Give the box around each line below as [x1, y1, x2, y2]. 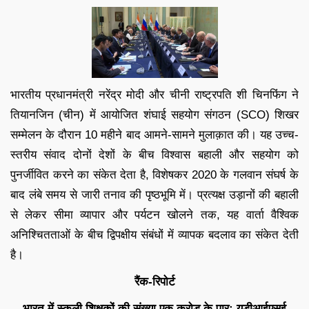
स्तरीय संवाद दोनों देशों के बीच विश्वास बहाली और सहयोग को [10, 148, 299, 161]
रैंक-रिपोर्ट [134, 275, 175, 288]
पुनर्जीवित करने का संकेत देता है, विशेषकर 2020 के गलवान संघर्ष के [10, 168, 299, 181]
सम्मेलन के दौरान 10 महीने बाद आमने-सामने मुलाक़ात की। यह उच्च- [10, 128, 299, 141]
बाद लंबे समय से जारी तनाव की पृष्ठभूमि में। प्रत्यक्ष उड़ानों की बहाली [10, 188, 299, 201]
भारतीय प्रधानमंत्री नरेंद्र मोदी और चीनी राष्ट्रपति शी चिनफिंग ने [10, 88, 299, 101]
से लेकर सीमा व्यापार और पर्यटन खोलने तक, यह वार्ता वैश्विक [10, 208, 299, 221]
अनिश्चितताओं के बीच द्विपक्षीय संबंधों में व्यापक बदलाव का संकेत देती [10, 228, 299, 241]
